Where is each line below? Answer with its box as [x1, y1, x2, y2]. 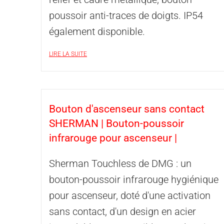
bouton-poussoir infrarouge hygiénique [49, 173, 218, 185]
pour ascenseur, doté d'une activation [49, 189, 210, 201]
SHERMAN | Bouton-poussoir [49, 117, 184, 129]
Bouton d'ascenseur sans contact [49, 103, 204, 115]
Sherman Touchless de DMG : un [49, 157, 191, 169]
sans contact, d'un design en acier [49, 205, 196, 217]
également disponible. [49, 25, 145, 37]
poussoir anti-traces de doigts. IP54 [49, 9, 203, 21]
